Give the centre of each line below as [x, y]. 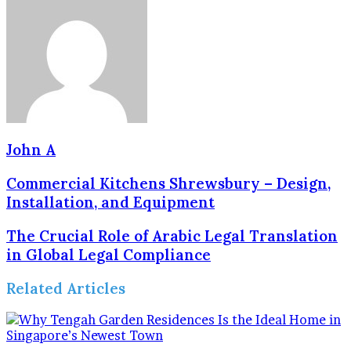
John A [31, 150]
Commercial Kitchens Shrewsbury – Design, [168, 184]
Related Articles [66, 288]
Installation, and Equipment [110, 203]
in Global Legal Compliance [109, 254]
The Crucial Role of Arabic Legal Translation [172, 235]
